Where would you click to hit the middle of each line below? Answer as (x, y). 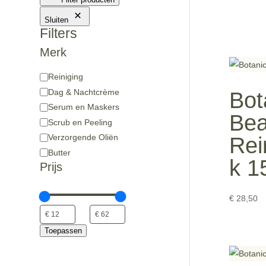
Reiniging (66, 77)
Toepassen (64, 231)
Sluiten (57, 20)
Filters (59, 34)
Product (54, 90)
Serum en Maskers (84, 107)
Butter (60, 152)
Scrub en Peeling (80, 122)
